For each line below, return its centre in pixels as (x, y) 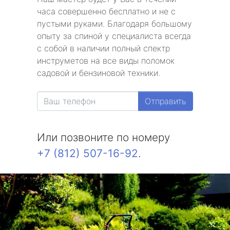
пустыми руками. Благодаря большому (114, 24)
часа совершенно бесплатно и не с (106, 11)
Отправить (166, 101)
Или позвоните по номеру (103, 137)
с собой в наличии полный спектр (103, 48)
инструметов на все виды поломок (106, 61)
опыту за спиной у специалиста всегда (114, 36)
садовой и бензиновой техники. (99, 73)
